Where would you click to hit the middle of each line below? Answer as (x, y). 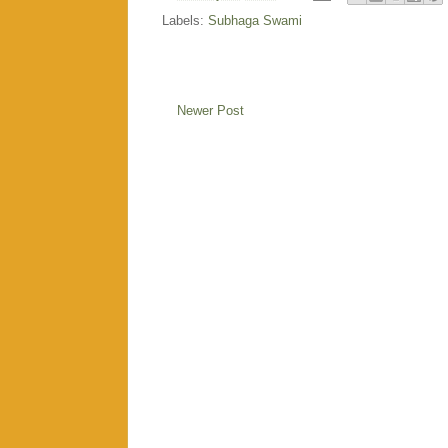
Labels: (185, 20)
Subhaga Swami (255, 20)
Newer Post (210, 110)
